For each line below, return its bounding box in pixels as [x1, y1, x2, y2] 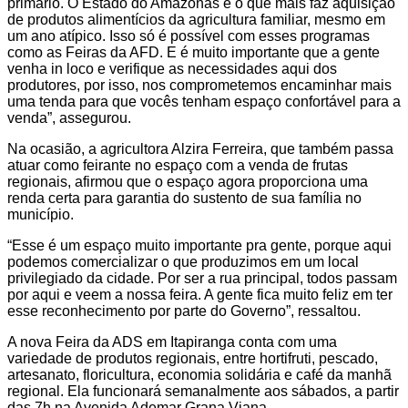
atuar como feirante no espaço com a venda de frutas [7, 157, 348, 173]
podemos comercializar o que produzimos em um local [7, 253, 359, 270]
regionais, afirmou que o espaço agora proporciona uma [7, 173, 368, 189]
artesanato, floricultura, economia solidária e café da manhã [7, 366, 392, 382]
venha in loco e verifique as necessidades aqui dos [7, 60, 337, 76]
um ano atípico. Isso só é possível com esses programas [7, 27, 370, 44]
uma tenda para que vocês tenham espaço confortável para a [7, 93, 401, 109]
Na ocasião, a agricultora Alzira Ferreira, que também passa [7, 140, 393, 157]
